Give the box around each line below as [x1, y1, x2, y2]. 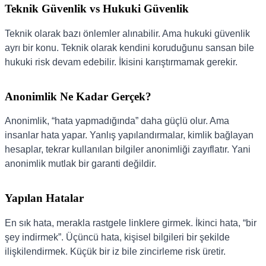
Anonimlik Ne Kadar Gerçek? [5, 90, 151, 103]
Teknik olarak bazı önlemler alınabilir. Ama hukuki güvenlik [5, 28, 250, 39]
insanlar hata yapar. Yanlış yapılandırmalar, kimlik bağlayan [5, 130, 254, 141]
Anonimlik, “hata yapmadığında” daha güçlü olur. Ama [5, 116, 229, 126]
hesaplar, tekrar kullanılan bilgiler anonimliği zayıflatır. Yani [5, 144, 251, 155]
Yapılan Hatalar [5, 192, 84, 205]
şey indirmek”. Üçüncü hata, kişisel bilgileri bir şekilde [5, 232, 230, 242]
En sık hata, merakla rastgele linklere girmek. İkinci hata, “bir [5, 217, 256, 228]
